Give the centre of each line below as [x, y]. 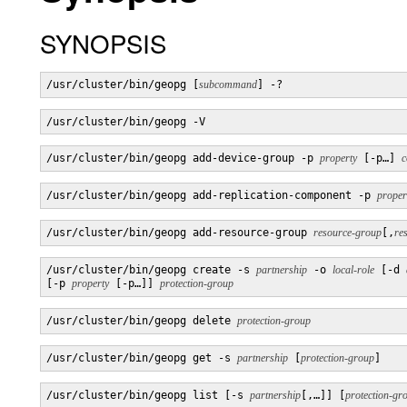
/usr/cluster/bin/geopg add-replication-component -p [212, 195]
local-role [353, 270]
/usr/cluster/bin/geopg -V [126, 122]
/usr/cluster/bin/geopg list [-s [148, 395]
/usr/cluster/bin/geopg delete [142, 321]
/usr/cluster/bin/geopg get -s [142, 358]
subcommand [228, 84]
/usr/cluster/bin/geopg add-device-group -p [183, 158]
